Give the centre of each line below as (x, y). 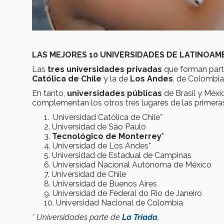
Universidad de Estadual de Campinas (122, 155)
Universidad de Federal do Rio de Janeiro (127, 193)
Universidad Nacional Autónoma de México (132, 165)
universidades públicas (114, 93)
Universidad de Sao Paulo (99, 127)
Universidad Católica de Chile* (107, 117)
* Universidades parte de (77, 217)
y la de (116, 79)
